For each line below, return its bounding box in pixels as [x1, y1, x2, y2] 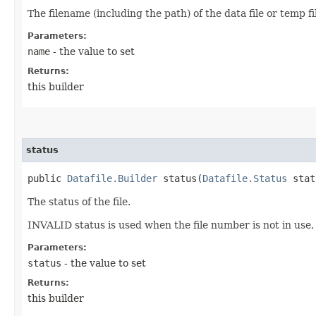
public [28, 172, 67, 184]
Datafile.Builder [67, 172, 157, 184]
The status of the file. [28, 195, 130, 207]
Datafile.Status [202, 172, 287, 184]
